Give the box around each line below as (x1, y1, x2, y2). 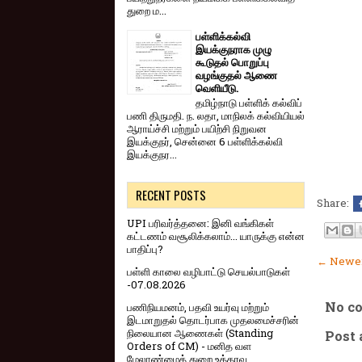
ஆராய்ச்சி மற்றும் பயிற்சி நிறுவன (127, 121, 267, 137)
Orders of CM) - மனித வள (127, 339, 251, 354)
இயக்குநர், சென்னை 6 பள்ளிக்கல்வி (127, 134, 283, 149)
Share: (317, 195, 351, 210)
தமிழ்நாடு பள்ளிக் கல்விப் (196, 95, 302, 111)
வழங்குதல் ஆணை (196, 67, 277, 82)
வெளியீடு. (196, 80, 238, 95)
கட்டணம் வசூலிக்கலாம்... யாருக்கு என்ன (127, 229, 305, 244)
